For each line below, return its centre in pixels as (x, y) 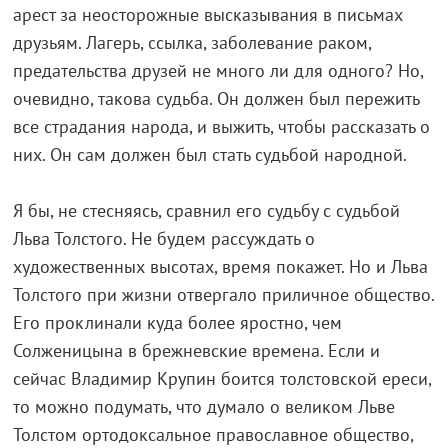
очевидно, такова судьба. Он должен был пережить (215, 98)
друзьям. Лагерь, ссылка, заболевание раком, (191, 42)
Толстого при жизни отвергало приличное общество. (223, 294)
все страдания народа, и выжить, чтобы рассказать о (221, 126)
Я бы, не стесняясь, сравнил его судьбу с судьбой (206, 210)
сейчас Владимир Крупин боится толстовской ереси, (221, 378)
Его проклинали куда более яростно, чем (177, 322)
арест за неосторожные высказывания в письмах (207, 14)
